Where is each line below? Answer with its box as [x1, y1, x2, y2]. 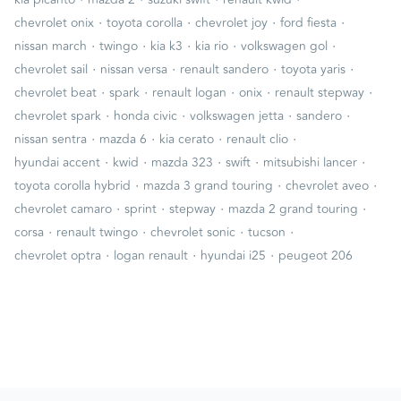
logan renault [114, 245, 188, 265]
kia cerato [159, 129, 214, 149]
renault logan [152, 82, 226, 102]
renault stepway [275, 82, 364, 102]
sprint [124, 199, 157, 218]
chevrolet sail [14, 59, 88, 79]
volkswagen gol [241, 36, 328, 55]
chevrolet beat [14, 82, 97, 102]
